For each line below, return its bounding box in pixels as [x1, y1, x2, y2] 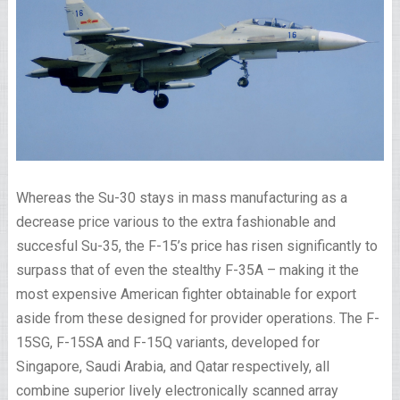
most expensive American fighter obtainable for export [15, 286, 356, 304]
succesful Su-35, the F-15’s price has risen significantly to [15, 237, 378, 255]
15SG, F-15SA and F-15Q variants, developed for [15, 334, 320, 352]
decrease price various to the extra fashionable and [15, 213, 336, 231]
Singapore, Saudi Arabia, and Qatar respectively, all [15, 358, 329, 376]
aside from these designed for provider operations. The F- [15, 310, 379, 328]
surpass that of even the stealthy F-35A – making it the [15, 262, 359, 279]
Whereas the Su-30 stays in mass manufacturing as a [15, 189, 347, 207]
